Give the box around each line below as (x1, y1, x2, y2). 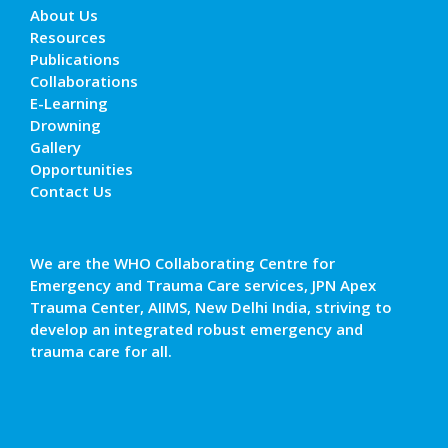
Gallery (30, 137, 81, 158)
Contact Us (30, 181, 112, 202)
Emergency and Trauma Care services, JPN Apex (30, 275, 376, 296)
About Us (30, 5, 98, 26)
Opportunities (30, 159, 133, 180)
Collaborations (30, 71, 138, 92)
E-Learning (30, 93, 108, 114)
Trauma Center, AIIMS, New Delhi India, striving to (30, 297, 392, 318)
